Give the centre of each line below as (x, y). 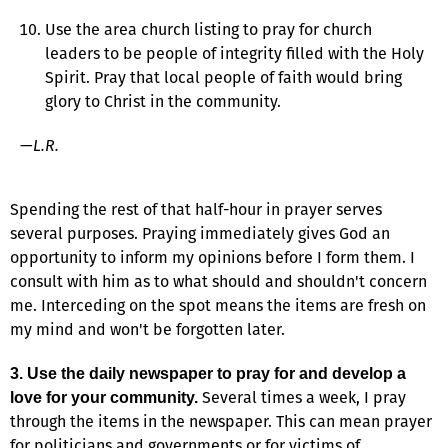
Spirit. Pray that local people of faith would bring (223, 77)
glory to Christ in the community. (163, 101)
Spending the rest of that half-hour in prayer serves (196, 209)
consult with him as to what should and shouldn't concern (218, 281)
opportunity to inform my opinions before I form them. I (212, 257)
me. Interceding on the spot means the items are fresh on (218, 305)
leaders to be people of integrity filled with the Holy (234, 53)
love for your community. (104, 397)
